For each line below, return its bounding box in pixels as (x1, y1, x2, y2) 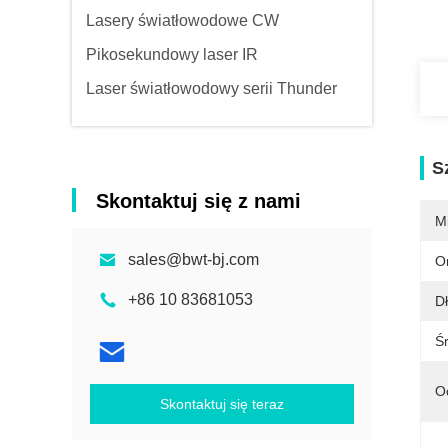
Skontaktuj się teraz (160, 396, 284, 412)
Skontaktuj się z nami (96, 190, 301, 212)
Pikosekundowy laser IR (86, 46, 258, 63)
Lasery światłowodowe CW (86, 12, 279, 29)
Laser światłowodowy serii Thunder (86, 80, 337, 97)
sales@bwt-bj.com (128, 251, 259, 268)
